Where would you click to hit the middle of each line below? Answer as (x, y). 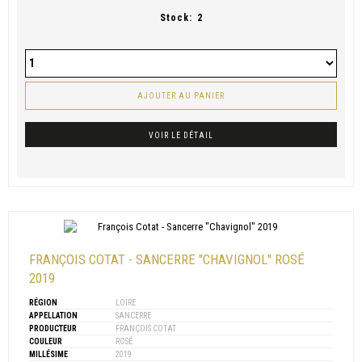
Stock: (176, 17)
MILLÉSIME (48, 354)
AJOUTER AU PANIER (181, 95)
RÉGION (43, 302)
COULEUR (46, 341)
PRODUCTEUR (53, 328)
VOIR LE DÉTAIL (181, 135)
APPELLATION (53, 315)
